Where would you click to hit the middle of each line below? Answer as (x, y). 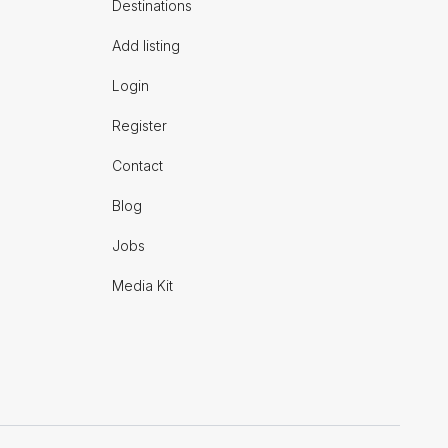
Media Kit (142, 285)
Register (139, 125)
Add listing (146, 45)
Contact (137, 165)
